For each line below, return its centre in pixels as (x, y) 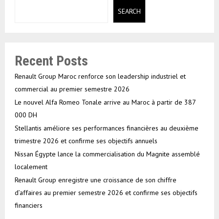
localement (31, 167)
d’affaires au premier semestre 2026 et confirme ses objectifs (106, 193)
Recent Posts (51, 61)
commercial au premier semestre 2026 (72, 89)
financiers (29, 205)
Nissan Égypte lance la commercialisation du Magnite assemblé (107, 154)
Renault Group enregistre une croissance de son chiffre (96, 180)
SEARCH (129, 11)
